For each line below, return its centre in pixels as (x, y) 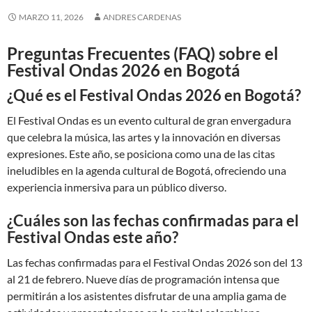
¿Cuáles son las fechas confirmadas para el (153, 220)
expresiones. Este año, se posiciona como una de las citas (141, 154)
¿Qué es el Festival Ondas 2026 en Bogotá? (154, 95)
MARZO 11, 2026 (51, 17)
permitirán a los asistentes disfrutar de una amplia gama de (147, 296)
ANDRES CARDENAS (142, 17)
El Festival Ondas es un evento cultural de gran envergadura (149, 120)
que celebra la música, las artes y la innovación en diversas (144, 137)
